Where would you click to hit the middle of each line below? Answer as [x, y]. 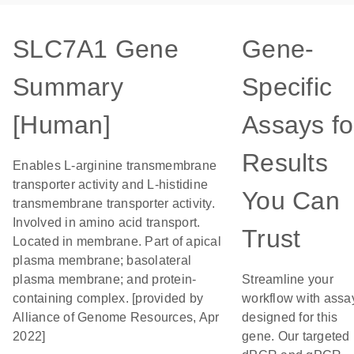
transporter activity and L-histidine [110, 185]
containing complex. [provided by [108, 298]
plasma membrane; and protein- [105, 279]
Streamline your [288, 279]
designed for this [290, 317]
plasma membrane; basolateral [102, 260]
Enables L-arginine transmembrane [115, 166]
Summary [68, 87]
